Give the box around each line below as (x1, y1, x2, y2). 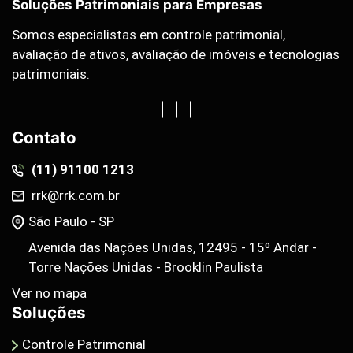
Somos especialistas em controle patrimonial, (12, 26, 285, 43)
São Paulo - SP (28, 213, 115, 229)
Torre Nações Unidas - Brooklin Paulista (28, 258, 264, 275)
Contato (12, 127, 76, 147)
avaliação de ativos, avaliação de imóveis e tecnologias (12, 46, 340, 62)
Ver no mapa (12, 284, 87, 301)
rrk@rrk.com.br (28, 187, 121, 203)
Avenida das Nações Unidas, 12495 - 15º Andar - (28, 239, 318, 255)
